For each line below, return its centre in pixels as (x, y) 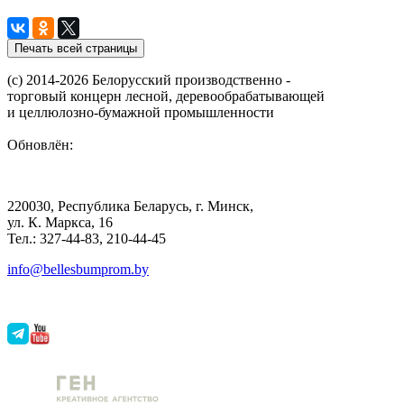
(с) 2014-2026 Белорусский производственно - (149, 79)
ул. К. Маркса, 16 (60, 222)
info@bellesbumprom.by (78, 269)
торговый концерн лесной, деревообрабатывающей (166, 96)
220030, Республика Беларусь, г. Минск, (130, 206)
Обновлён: (40, 144)
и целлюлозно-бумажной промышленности (141, 112)
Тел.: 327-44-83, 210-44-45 (87, 238)
